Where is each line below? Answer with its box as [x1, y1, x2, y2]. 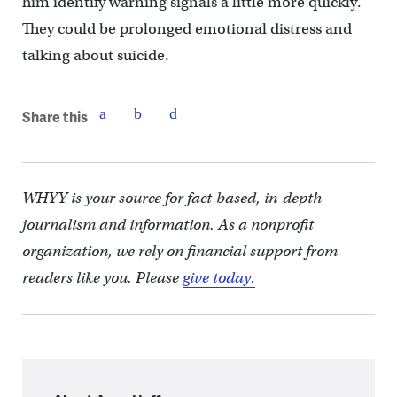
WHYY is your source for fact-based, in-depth [21, 189, 322, 208]
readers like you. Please [21, 269, 183, 288]
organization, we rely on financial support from [21, 242, 338, 261]
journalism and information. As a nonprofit [21, 215, 314, 235]
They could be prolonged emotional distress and [21, 19, 352, 39]
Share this [21, 105, 88, 127]
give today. [182, 269, 255, 288]
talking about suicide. [21, 46, 169, 66]
